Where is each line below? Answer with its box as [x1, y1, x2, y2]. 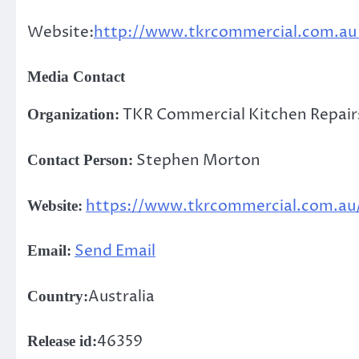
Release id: [27, 333, 97, 350]
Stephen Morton [133, 149, 260, 171]
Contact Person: [27, 151, 133, 168]
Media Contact [27, 68, 125, 86]
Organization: [27, 106, 119, 123]
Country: [27, 287, 88, 305]
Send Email [75, 240, 155, 262]
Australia [88, 285, 155, 307]
